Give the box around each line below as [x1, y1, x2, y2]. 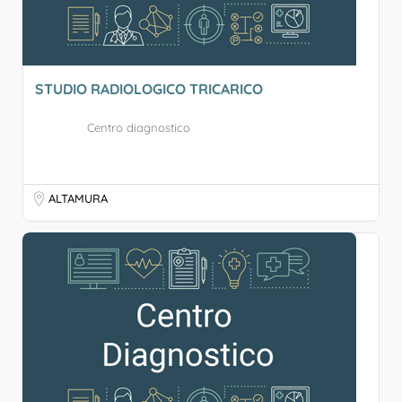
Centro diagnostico [87, 120, 190, 135]
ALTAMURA [48, 191, 108, 205]
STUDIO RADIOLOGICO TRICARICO [35, 80, 263, 98]
